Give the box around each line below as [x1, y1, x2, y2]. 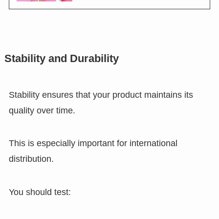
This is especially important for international [8, 138, 177, 149]
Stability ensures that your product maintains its [8, 89, 193, 100]
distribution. [8, 154, 54, 164]
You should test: [8, 187, 71, 197]
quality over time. [8, 105, 75, 115]
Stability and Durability [4, 52, 119, 65]
